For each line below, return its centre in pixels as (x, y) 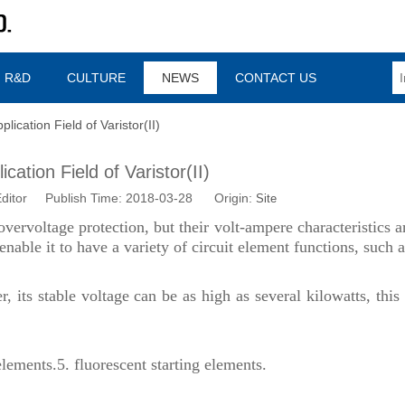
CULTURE (96, 77)
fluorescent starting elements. (168, 364)
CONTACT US (276, 77)
